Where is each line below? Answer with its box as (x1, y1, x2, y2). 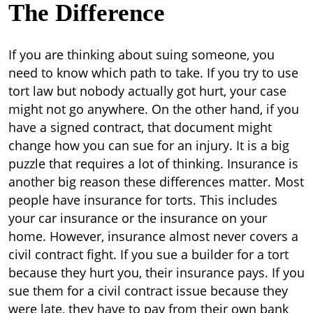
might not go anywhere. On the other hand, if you (8, 101, 299, 117)
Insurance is (227, 155, 298, 172)
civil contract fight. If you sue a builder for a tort (8, 246, 289, 263)
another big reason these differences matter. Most (8, 173, 304, 190)
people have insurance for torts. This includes (8, 191, 277, 208)
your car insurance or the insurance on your (8, 210, 267, 226)
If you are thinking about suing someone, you (8, 46, 275, 63)
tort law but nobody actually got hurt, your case (8, 82, 286, 99)
